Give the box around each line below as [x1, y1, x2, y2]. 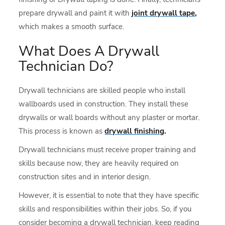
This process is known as [19, 126, 105, 136]
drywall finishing [104, 126, 165, 136]
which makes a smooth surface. [19, 22, 125, 32]
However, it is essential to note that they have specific [19, 190, 199, 200]
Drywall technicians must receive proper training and [19, 145, 196, 155]
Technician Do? [19, 57, 114, 76]
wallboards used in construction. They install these [19, 99, 189, 109]
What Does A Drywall [19, 42, 160, 61]
